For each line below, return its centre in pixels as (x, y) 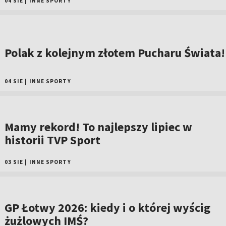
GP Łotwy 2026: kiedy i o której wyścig (107, 208)
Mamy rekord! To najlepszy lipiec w (98, 127)
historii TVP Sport (52, 140)
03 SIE (14, 162)
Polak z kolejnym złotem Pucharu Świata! (115, 53)
